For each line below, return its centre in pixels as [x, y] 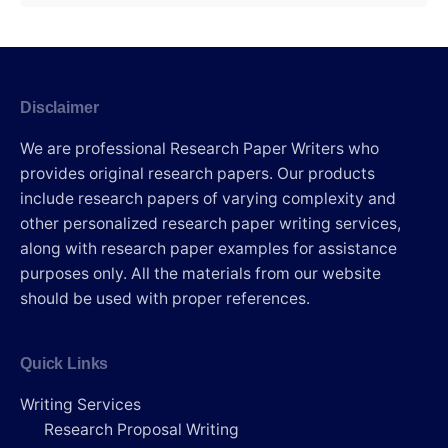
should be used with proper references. [165, 299]
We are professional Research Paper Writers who [199, 149]
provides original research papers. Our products [197, 174]
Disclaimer [59, 108]
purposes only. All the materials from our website [200, 274]
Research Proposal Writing [141, 430]
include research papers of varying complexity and [208, 199]
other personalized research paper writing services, [210, 224]
